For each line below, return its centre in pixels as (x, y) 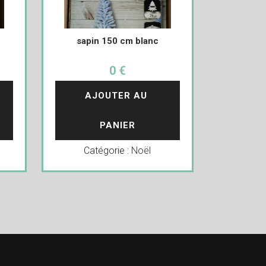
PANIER (117, 125)
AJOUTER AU (117, 96)
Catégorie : (108, 151)
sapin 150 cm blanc (117, 41)
